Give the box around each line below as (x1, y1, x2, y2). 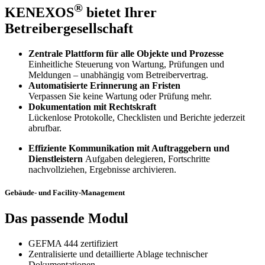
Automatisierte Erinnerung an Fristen (28, 80, 180, 91)
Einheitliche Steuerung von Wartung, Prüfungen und (28, 59, 224, 69)
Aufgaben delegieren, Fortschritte (83, 153, 210, 164)
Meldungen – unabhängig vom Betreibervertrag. (28, 69, 208, 80)
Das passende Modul (5, 211, 128, 227)
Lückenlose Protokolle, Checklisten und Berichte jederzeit (28, 112, 245, 122)
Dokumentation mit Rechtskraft (28, 101, 156, 112)
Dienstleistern (28, 153, 83, 164)
